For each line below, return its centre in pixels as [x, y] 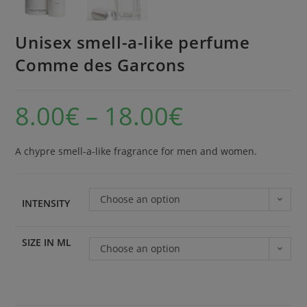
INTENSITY [46, 204]
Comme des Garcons [100, 65]
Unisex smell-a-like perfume [133, 42]
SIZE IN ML [47, 243]
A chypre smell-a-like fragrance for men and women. [136, 151]
